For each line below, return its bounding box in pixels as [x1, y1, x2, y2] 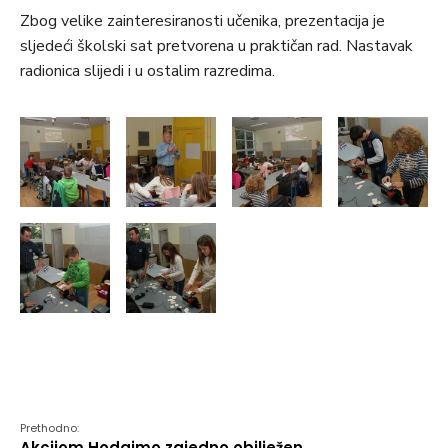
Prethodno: [20, 420, 79, 437]
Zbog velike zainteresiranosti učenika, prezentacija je [20, 10, 385, 33]
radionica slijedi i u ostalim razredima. [20, 60, 275, 83]
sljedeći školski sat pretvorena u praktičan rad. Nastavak [20, 35, 413, 58]
